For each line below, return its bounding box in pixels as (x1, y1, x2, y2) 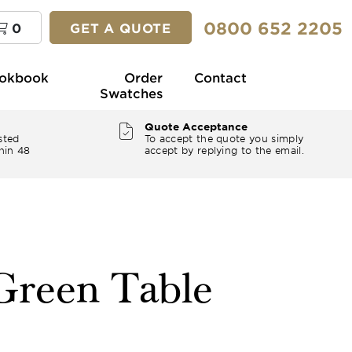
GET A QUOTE (70, 20, 171, 35)
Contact (194, 69, 247, 85)
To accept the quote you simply (144, 132, 304, 145)
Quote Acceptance (144, 120, 247, 133)
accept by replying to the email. (144, 144, 304, 156)
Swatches (100, 85, 163, 101)
